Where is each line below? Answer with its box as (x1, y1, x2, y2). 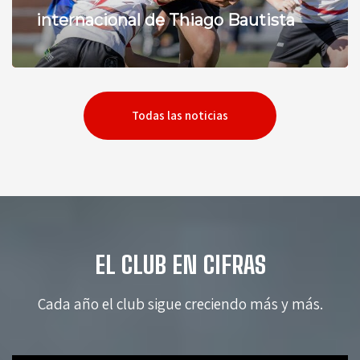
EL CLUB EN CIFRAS (94, 249, 266, 279)
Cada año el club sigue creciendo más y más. (37, 293, 323, 313)
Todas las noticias (132, 107, 228, 123)
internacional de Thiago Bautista (36, 10, 295, 30)
